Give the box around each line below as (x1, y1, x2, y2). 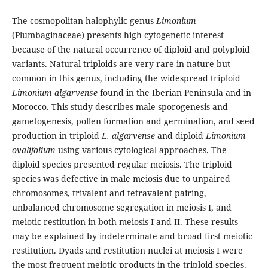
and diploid (154, 130, 206, 142)
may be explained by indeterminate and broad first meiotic (11, 230, 252, 242)
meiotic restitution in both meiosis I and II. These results (11, 216, 238, 228)
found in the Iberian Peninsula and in (97, 87, 251, 99)
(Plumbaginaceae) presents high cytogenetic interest (11, 29, 224, 41)
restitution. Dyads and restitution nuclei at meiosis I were (11, 245, 243, 257)
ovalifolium (11, 144, 56, 156)
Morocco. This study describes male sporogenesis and (11, 101, 228, 113)
